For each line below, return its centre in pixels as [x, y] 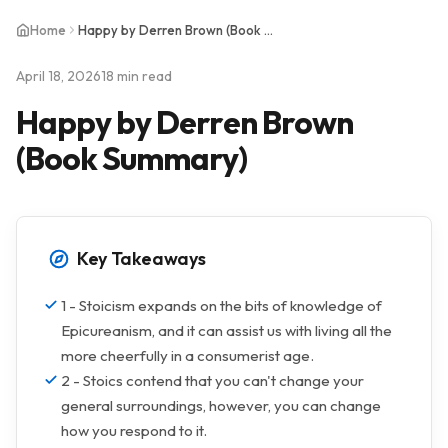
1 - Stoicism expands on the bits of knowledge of [221, 305]
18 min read [136, 76]
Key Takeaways [141, 258]
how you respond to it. [134, 430]
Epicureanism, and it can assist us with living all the [226, 330]
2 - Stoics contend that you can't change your [212, 380]
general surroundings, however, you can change [221, 405]
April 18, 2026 [58, 76]
